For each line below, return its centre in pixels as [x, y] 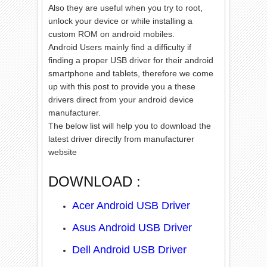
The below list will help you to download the [130, 125]
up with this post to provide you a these [122, 86]
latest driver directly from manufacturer [122, 139]
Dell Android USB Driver [130, 249]
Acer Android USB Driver [131, 205]
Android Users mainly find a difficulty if [120, 47]
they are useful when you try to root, [134, 7]
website [64, 152]
